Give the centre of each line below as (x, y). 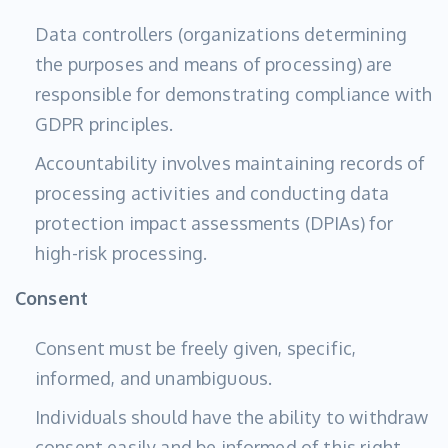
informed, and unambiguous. (154, 378)
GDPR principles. (104, 124)
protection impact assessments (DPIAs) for (214, 223)
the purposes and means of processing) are (214, 64)
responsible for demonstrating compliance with (234, 94)
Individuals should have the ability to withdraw (232, 417)
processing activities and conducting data (212, 193)
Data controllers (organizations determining (221, 34)
